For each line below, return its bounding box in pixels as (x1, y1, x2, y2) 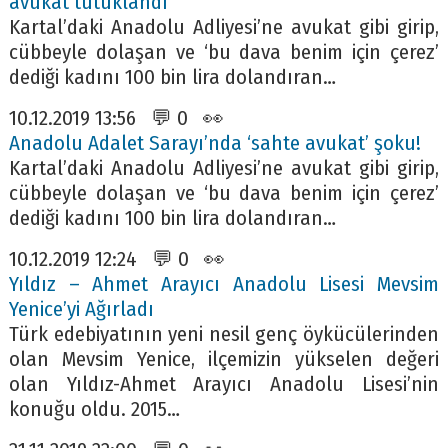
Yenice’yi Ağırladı (8, 296, 154, 322)
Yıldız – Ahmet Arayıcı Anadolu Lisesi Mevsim (8, 271, 440, 297)
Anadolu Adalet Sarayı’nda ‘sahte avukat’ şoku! (8, 130, 421, 156)
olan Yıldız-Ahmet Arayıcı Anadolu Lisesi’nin (8, 371, 440, 397)
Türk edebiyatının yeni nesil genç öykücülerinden (8, 321, 440, 347)
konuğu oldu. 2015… (8, 396, 180, 422)
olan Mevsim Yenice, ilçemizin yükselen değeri (8, 346, 440, 372)
